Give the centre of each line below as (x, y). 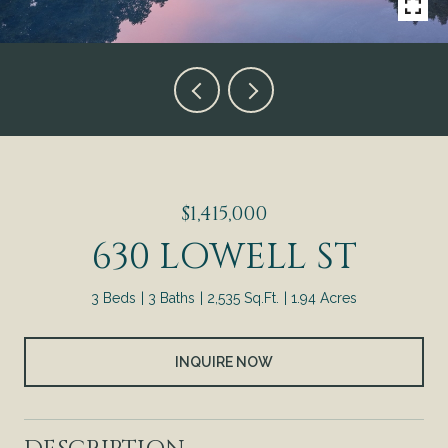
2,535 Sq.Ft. (243, 298)
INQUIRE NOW (224, 361)
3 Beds (113, 298)
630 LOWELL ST (224, 257)
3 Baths (171, 298)
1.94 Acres (324, 298)
